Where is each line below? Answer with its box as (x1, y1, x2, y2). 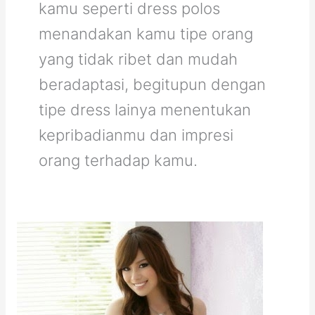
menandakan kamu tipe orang (38, 24, 253, 43)
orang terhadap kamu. (38, 150, 198, 169)
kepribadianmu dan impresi (38, 125, 233, 144)
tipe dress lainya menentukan (38, 100, 251, 119)
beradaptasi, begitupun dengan (38, 75, 266, 94)
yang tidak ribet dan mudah (38, 49, 238, 68)
